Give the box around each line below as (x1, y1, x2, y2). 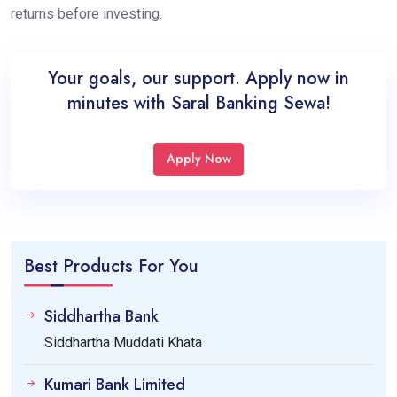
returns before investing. (10, 4, 162, 22)
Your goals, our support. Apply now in (48, 65, 349, 91)
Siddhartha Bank (43, 304, 159, 328)
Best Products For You (23, 253, 198, 279)
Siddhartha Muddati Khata (43, 333, 202, 351)
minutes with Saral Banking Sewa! (66, 90, 331, 116)
